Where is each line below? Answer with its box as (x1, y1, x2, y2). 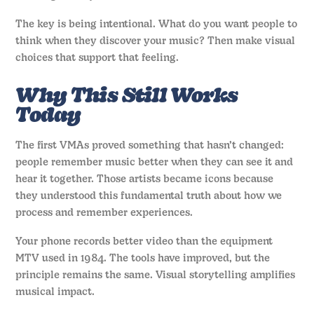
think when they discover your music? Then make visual (15, 36, 296, 47)
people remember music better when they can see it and (15, 158, 294, 169)
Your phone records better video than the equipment (15, 236, 273, 247)
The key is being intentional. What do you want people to (15, 19, 298, 30)
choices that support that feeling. (15, 53, 179, 64)
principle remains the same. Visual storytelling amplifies (15, 270, 296, 281)
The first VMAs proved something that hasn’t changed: (15, 141, 285, 152)
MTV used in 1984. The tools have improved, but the (15, 253, 271, 264)
